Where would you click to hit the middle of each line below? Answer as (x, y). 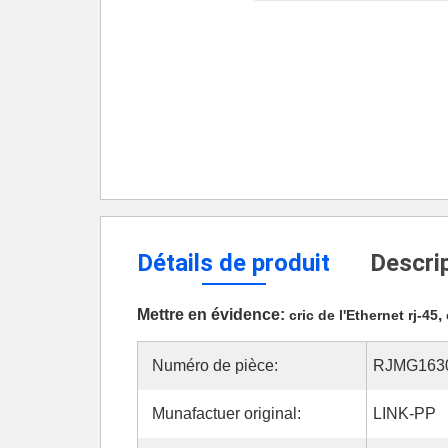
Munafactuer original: (226, 413)
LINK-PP (404, 413)
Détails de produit (233, 263)
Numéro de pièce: (215, 365)
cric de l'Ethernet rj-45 (363, 315)
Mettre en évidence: (213, 314)
